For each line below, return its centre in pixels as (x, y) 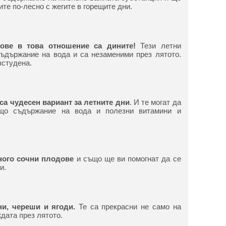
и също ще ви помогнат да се (127, 159)
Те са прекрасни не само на (130, 207)
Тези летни (158, 46)
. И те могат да (155, 102)
